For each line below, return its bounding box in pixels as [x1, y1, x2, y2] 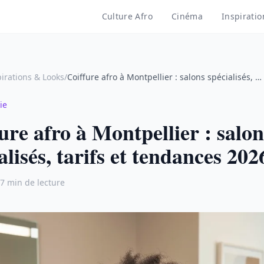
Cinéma [171, 11, 203, 22]
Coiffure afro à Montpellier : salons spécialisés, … [67, 71, 262, 82]
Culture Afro [101, 11, 153, 22]
